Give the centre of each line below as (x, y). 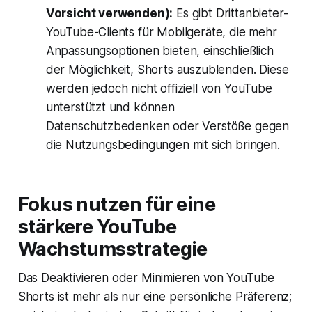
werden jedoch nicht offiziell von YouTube (159, 88)
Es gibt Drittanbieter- (231, 13)
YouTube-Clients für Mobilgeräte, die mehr (161, 32)
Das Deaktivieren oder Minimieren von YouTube (146, 278)
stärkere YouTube (97, 226)
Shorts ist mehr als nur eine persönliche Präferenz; (155, 296)
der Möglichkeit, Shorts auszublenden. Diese (167, 69)
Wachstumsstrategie (112, 249)
